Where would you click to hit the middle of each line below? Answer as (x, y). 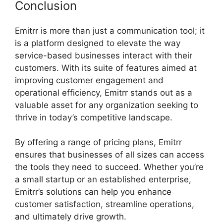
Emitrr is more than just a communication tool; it (110, 30)
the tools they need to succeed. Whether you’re (109, 167)
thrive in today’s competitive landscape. (94, 117)
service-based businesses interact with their (104, 55)
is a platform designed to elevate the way (98, 43)
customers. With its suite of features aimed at (106, 68)
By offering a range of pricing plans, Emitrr (98, 142)
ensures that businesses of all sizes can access (110, 155)
